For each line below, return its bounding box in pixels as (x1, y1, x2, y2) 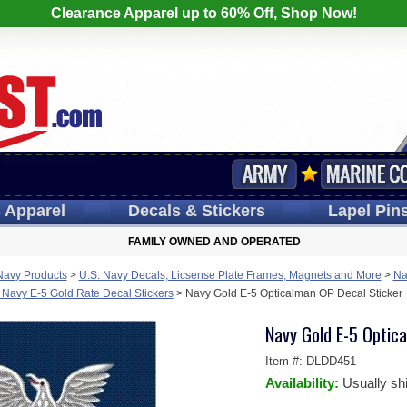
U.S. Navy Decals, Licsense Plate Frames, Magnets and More (78, 269, 382, 282)
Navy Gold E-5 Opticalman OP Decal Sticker (184, 287, 402, 300)
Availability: (264, 375, 342, 391)
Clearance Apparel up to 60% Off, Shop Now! (50, 5, 357, 21)
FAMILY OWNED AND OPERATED (128, 235, 301, 248)
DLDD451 (305, 354, 356, 368)
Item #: (264, 354, 306, 368)
